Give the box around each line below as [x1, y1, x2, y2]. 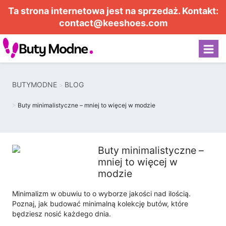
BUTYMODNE [12, 80, 57, 89]
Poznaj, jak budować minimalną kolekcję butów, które [12, 199, 188, 208]
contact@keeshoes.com [59, 18, 167, 28]
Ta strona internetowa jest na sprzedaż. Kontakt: [8, 6, 218, 16]
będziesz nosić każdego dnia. [12, 209, 111, 218]
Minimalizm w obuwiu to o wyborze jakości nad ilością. [12, 189, 191, 198]
